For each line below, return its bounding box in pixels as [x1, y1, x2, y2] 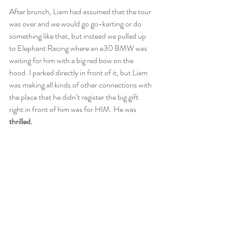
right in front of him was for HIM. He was [9, 103, 136, 115]
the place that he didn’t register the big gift [9, 91, 140, 103]
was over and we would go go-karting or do [9, 17, 143, 30]
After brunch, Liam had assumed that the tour [9, 5, 153, 17]
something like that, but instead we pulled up [9, 30, 148, 42]
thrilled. [9, 115, 34, 127]
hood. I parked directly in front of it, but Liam [9, 66, 149, 78]
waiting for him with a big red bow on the [9, 54, 135, 66]
